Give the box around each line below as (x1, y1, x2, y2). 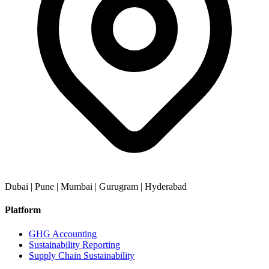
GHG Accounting (29, 228, 97, 239)
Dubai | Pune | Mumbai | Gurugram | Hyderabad (5, 181, 187, 192)
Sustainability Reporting (29, 239, 120, 250)
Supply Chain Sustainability (29, 250, 134, 261)
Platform (5, 205, 41, 216)
